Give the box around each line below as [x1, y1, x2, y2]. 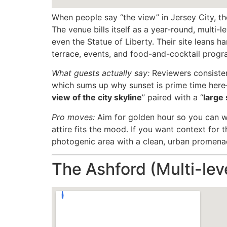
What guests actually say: [52, 68, 149, 79]
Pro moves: [52, 111, 95, 122]
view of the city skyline [52, 92, 142, 103]
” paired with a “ [142, 92, 203, 103]
